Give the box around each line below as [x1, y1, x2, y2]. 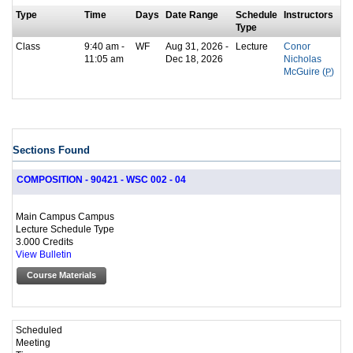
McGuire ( [284, 67, 325, 77]
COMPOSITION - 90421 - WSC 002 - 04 [17, 174, 186, 184]
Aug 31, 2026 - [165, 41, 229, 52]
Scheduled [16, 325, 62, 336]
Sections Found [13, 143, 90, 156]
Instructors [284, 9, 333, 20]
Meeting [16, 337, 50, 348]
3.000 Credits [16, 236, 73, 247]
